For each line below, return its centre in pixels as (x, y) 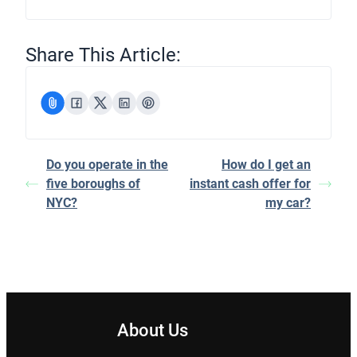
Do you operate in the (107, 165)
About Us (153, 331)
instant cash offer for (250, 184)
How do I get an (266, 165)
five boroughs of (93, 184)
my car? (288, 203)
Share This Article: (103, 55)
